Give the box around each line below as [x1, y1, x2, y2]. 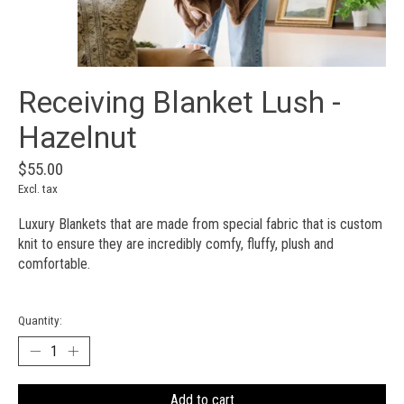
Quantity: [18, 313, 62, 327]
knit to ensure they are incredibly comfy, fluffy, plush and [18, 235, 334, 253]
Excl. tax [18, 182, 58, 197]
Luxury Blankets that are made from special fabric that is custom [18, 216, 382, 234]
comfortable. [18, 255, 90, 273]
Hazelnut [18, 120, 137, 156]
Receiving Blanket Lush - [18, 85, 341, 121]
